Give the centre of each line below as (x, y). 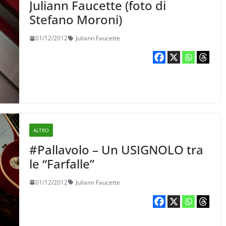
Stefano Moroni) (76, 20)
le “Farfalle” (62, 163)
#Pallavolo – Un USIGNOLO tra (117, 149)
